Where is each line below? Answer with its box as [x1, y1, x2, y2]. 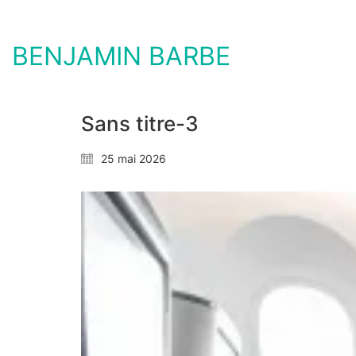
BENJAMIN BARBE [12, 41, 230, 72]
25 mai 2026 [101, 152, 166, 165]
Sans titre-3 [81, 111, 199, 136]
